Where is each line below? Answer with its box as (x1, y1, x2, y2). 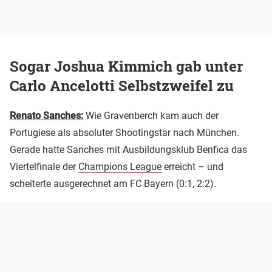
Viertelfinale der (10, 161, 78, 173)
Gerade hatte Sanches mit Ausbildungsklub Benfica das (10, 144, 247, 156)
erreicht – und (161, 161, 223, 173)
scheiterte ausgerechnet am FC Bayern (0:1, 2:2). (10, 178, 216, 190)
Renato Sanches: (10, 110, 83, 122)
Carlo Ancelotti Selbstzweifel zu (10, 76, 234, 96)
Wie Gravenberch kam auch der (86, 110, 219, 122)
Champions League (78, 161, 161, 173)
